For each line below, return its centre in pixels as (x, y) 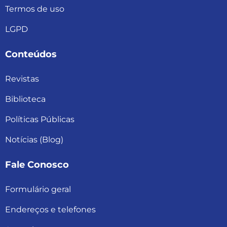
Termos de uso (35, 9)
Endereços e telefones (50, 210)
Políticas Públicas (40, 120)
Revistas (22, 79)
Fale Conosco (37, 165)
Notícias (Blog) (34, 140)
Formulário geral (38, 190)
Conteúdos (31, 54)
